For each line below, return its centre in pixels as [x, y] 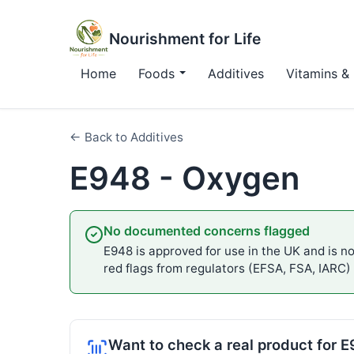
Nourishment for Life [185, 39]
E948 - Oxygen [185, 178]
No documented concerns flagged [206, 231]
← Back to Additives [126, 137]
